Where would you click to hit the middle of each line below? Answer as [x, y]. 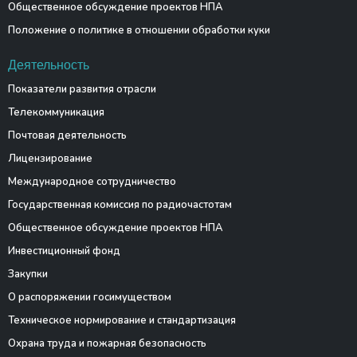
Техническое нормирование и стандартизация [122, 320]
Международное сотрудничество [92, 182]
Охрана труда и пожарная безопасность [107, 343]
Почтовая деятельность [67, 135]
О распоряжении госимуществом [89, 297]
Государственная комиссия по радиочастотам [120, 205]
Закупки [27, 274]
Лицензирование [50, 159]
